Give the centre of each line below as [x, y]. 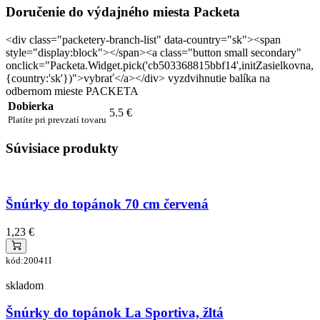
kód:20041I [29, 260]
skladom [25, 285]
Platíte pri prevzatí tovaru [57, 119]
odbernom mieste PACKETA [72, 91]
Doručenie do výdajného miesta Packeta [123, 11]
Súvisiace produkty [62, 149]
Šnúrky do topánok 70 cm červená [107, 204]
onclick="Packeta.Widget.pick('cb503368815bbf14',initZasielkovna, [160, 65]
